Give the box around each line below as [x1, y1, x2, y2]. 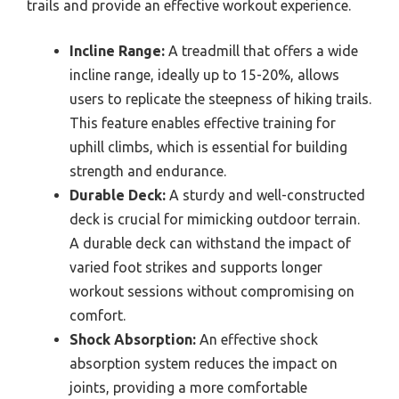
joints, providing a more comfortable [69, 379, 307, 395]
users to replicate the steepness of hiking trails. [69, 90, 371, 107]
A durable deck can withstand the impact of [69, 234, 351, 251]
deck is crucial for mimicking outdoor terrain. [69, 210, 360, 227]
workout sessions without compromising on [69, 282, 354, 299]
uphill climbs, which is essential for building [69, 138, 347, 155]
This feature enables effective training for [69, 114, 336, 131]
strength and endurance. [69, 162, 226, 179]
